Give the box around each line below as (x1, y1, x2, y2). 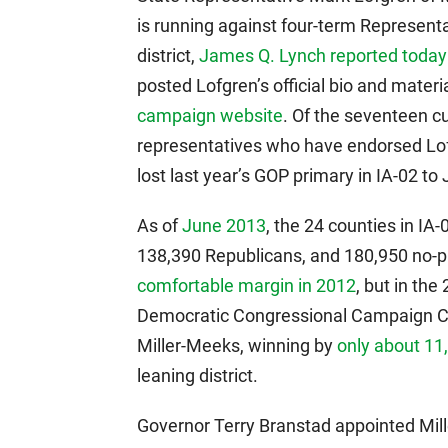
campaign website (137, 105, 283, 126)
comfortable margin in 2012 (137, 275, 356, 296)
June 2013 (182, 215, 266, 236)
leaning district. (137, 365, 258, 386)
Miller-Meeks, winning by (137, 335, 337, 356)
